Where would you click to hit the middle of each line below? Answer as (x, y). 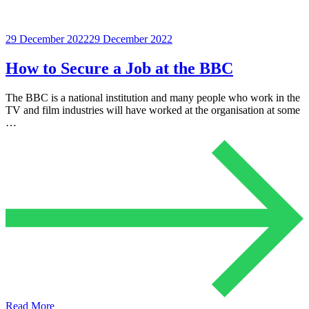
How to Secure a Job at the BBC (119, 68)
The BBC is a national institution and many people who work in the (153, 97)
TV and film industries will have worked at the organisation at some (153, 110)
